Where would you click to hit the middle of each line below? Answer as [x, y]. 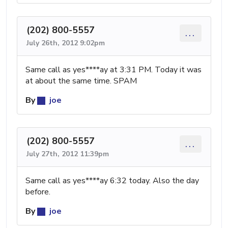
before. [38, 192]
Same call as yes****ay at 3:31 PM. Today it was [113, 69]
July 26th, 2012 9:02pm [66, 43]
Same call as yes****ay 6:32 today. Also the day [112, 180]
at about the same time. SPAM [81, 81]
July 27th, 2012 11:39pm [68, 154]
